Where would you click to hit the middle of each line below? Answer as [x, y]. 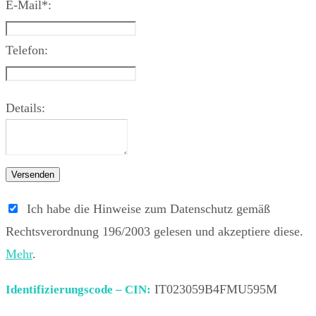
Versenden [33, 174]
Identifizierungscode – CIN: [78, 289]
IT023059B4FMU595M [214, 289]
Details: [25, 108]
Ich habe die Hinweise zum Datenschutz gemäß [145, 208]
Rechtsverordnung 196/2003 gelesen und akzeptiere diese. [154, 231]
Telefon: [27, 50]
